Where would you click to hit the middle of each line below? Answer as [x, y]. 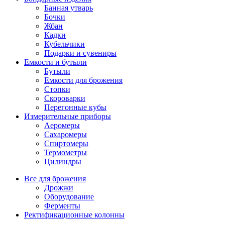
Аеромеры [62, 125]
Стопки [57, 89]
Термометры [66, 152]
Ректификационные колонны [74, 215]
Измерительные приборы [68, 116]
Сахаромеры [66, 134]
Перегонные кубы [75, 107]
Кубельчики [65, 44]
